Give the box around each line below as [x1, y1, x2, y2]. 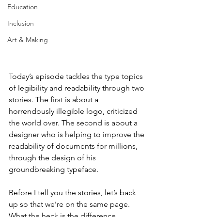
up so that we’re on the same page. [9, 200, 132, 209]
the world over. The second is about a [9, 118, 139, 127]
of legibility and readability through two [9, 83, 146, 93]
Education [7, 2, 38, 11]
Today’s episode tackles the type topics [9, 72, 145, 81]
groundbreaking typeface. [9, 165, 100, 174]
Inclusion [7, 19, 34, 28]
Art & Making [7, 35, 48, 44]
